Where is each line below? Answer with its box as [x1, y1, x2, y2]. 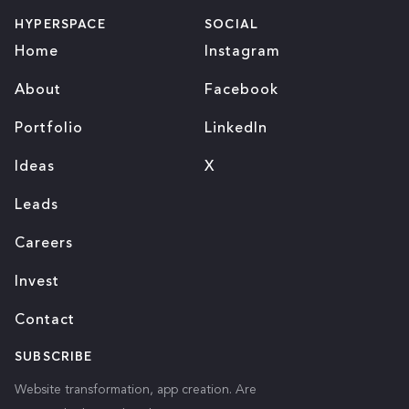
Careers [15, 236, 73, 251]
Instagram [204, 45, 280, 59]
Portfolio [15, 121, 83, 136]
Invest [15, 275, 59, 289]
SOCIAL [204, 16, 259, 32]
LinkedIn [204, 121, 267, 136]
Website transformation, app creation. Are [15, 383, 257, 396]
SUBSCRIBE [15, 348, 93, 364]
